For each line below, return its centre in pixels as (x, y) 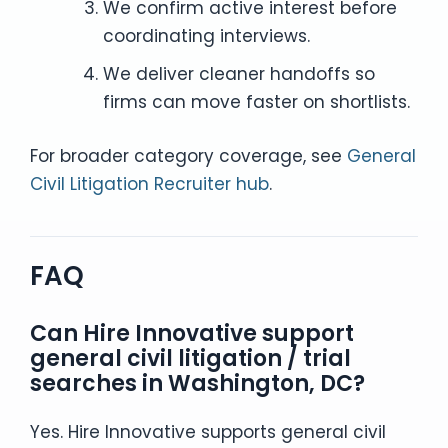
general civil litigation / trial (190, 358)
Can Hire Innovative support (192, 333)
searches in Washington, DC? (197, 383)
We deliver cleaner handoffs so (238, 74)
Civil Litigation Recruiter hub (149, 183)
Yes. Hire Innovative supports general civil (208, 431)
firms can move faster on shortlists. (256, 102)
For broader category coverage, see (188, 155)
